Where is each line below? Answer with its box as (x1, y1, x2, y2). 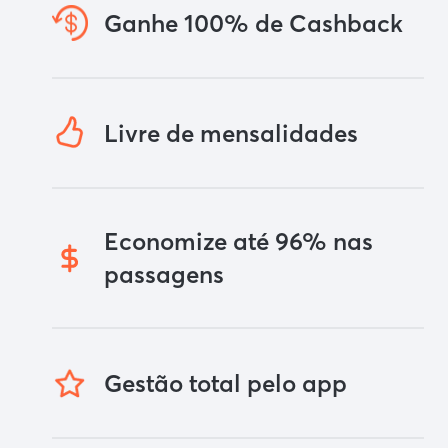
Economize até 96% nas (104, 227, 373, 257)
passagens (104, 260, 224, 290)
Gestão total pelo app (104, 368, 347, 398)
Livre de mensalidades (104, 118, 358, 148)
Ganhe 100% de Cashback (104, 8, 403, 38)
